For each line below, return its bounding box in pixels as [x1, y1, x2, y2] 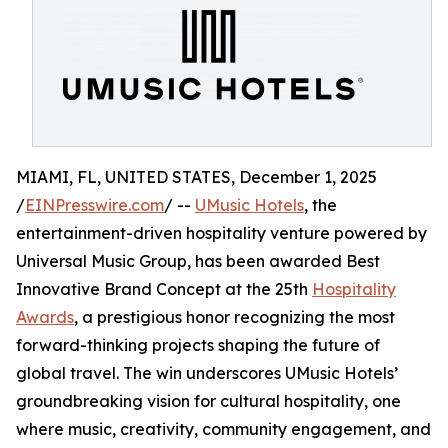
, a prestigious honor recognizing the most [74, 307, 395, 327]
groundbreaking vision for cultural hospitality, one [16, 391, 401, 411]
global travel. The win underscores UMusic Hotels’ [16, 363, 398, 383]
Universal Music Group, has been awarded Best [16, 251, 380, 271]
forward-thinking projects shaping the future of [16, 335, 380, 355]
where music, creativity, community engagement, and [16, 419, 431, 439]
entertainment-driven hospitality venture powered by [16, 223, 427, 243]
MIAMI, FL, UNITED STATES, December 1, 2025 [16, 167, 377, 187]
